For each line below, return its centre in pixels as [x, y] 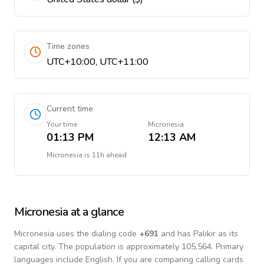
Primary [228, 247]
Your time [62, 124]
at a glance [96, 212]
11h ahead [109, 155]
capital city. [35, 247]
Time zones [68, 46]
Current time [70, 109]
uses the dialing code [97, 234]
